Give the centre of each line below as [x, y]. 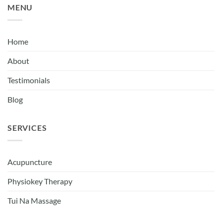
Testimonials [29, 81]
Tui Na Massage [34, 201]
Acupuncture [30, 162]
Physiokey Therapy [40, 182]
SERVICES [27, 128]
